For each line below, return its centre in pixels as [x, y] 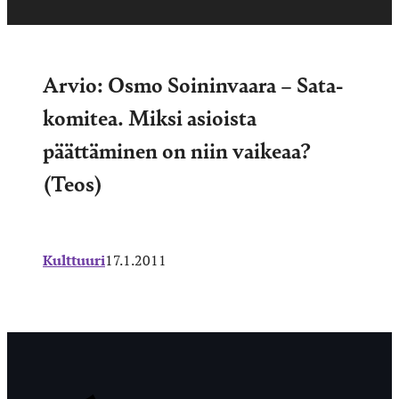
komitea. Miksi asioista [150, 116]
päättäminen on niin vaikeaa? [177, 149]
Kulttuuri [74, 260]
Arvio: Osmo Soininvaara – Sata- [193, 83]
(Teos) [73, 182]
